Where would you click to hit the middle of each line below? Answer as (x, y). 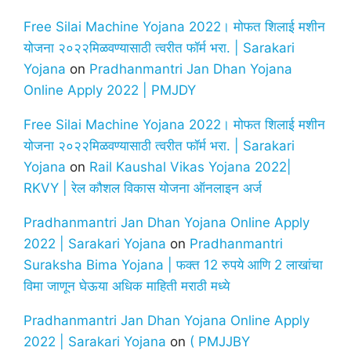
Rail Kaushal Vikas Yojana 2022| (190, 167)
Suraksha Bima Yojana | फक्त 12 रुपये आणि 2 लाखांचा (173, 265)
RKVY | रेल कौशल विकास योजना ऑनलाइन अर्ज (143, 188)
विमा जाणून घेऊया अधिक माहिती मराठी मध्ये (127, 286)
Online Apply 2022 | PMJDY (110, 90)
